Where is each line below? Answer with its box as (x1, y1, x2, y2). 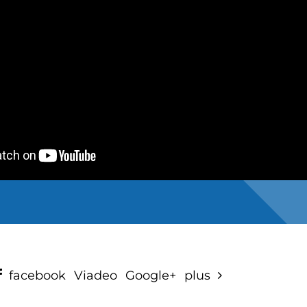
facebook (5, 267, 66, 283)
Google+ (125, 267, 176, 283)
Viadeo (74, 267, 117, 283)
